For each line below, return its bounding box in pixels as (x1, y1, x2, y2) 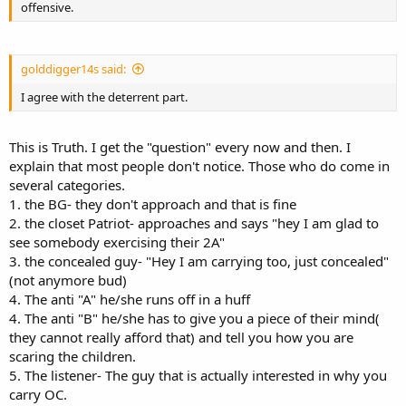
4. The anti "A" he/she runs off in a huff (9, 289, 250, 308)
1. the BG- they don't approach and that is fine (9, 194, 296, 213)
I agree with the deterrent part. (21, 89, 188, 105)
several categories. (9, 175, 125, 194)
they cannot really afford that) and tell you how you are (9, 327, 353, 346)
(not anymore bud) (9, 270, 127, 289)
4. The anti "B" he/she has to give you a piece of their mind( (9, 308, 380, 327)
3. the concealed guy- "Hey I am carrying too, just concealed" (9, 251, 389, 270)
